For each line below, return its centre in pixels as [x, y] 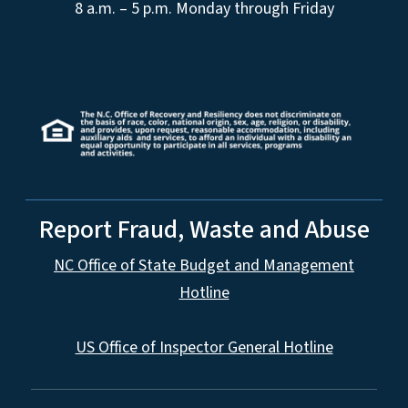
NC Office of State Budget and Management [204, 266]
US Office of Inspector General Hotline [204, 348]
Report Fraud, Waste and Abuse [204, 230]
